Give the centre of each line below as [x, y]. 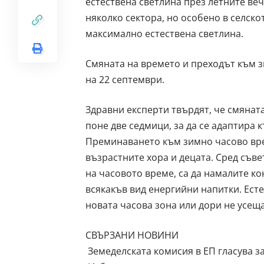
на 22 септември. [125, 79]
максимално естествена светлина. [164, 33]
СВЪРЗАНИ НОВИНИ [132, 235]
